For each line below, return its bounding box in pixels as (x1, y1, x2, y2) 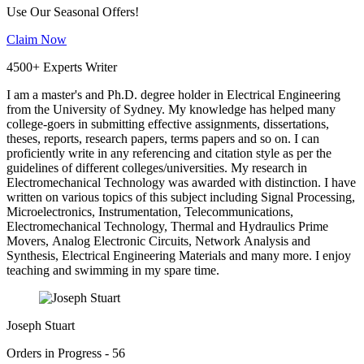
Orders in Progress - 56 (6, 346, 125, 361)
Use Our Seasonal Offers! (6, 5, 139, 19)
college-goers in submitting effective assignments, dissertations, (6, 117, 329, 132)
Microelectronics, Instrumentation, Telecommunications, (6, 205, 293, 219)
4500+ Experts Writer (6, 60, 117, 75)
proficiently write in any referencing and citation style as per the (6, 146, 331, 161)
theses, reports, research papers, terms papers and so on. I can (6, 132, 319, 146)
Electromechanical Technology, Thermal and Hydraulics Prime (6, 219, 328, 234)
